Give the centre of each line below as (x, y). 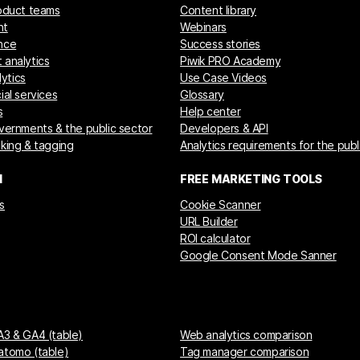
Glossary (202, 94)
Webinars (203, 27)
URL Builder (209, 221)
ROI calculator (215, 238)
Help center (211, 111)
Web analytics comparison (246, 335)
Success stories (221, 43)
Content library (219, 10)
